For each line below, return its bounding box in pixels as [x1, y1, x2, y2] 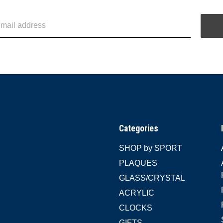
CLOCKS [119, 203, 153, 212]
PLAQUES [119, 158, 158, 167]
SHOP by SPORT [119, 143, 183, 152]
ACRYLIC [119, 188, 155, 197]
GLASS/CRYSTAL [119, 173, 186, 182]
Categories [119, 123, 159, 133]
